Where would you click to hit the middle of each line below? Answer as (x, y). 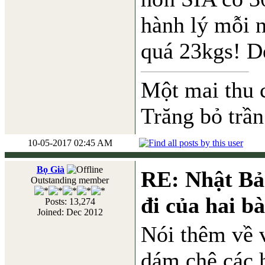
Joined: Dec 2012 (70, 212)
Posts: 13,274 (70, 201)
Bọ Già (51, 169)
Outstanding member (70, 180)
